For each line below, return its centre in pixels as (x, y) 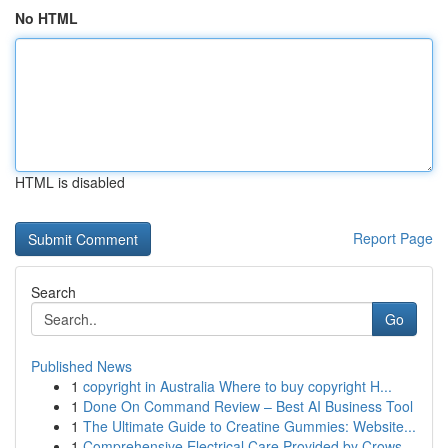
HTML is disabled (70, 182)
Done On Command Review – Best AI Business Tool (248, 406)
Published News (81, 366)
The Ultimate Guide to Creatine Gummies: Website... (249, 426)
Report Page (393, 238)
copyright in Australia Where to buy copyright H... (237, 386)
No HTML (46, 18)
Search (53, 292)
